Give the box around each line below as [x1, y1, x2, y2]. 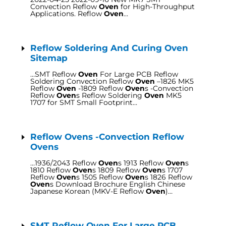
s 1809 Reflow [92, 165, 142, 175]
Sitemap [30, 53, 68, 63]
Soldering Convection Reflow [30, 77, 135, 86]
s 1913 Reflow [118, 158, 165, 167]
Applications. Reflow [30, 9, 104, 18]
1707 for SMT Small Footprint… [30, 98, 137, 107]
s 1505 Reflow [76, 173, 125, 182]
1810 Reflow [30, 165, 73, 175]
